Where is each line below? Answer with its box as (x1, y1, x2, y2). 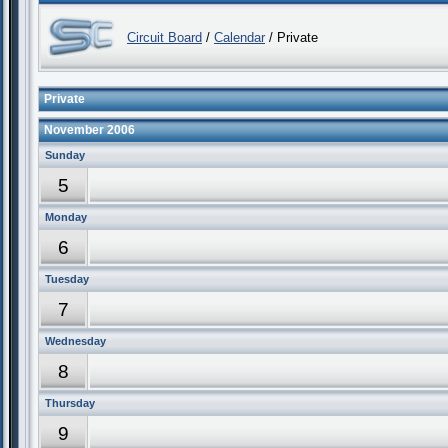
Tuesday (45, 273, 89, 285)
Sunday (45, 149, 85, 161)
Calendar (214, 30, 265, 45)
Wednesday (45, 335, 106, 347)
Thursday (45, 397, 95, 409)
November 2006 (44, 123, 135, 137)
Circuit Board (127, 30, 202, 45)
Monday (45, 211, 87, 223)
